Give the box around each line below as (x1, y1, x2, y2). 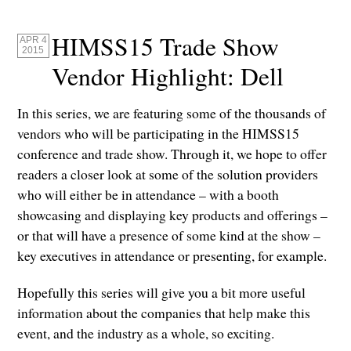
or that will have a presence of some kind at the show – (17, 226, 321, 245)
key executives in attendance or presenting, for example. (17, 246, 327, 266)
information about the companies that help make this (17, 303, 311, 323)
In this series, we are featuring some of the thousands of (17, 103, 327, 123)
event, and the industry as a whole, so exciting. (17, 324, 275, 343)
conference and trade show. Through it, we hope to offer (17, 144, 327, 164)
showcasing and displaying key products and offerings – (17, 205, 328, 225)
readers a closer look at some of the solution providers (17, 165, 319, 184)
